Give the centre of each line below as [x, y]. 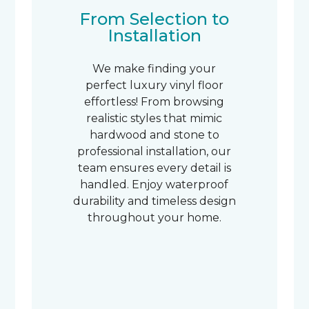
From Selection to [154, 19]
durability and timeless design [154, 201]
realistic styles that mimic [154, 118]
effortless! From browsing [154, 102]
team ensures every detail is [154, 168]
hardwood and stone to [154, 135]
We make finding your [154, 69]
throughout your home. [154, 218]
